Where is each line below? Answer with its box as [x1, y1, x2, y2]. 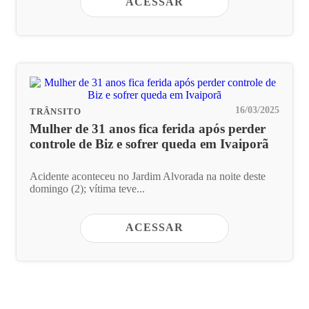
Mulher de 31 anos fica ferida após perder [30, 121, 266, 137]
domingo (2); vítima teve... [30, 182, 145, 195]
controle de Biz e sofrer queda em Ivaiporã [30, 137, 269, 152]
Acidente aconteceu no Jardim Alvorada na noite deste [30, 170, 266, 182]
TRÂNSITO [30, 107, 81, 117]
